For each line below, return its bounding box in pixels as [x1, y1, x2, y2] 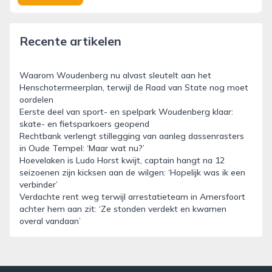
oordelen [19, 94, 53, 105]
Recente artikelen [19, 33, 121, 49]
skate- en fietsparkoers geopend [19, 118, 149, 129]
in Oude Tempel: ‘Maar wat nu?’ [19, 143, 144, 154]
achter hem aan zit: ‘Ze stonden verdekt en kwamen [19, 203, 226, 214]
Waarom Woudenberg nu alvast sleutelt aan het [19, 70, 211, 81]
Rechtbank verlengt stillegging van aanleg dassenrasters [19, 131, 244, 141]
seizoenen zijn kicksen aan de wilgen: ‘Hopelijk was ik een [19, 167, 245, 178]
